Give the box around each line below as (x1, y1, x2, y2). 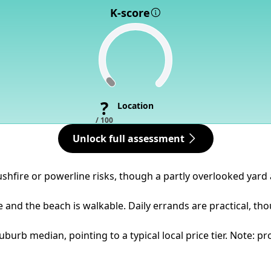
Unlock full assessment (72, 132, 184, 145)
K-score (109, 5, 150, 20)
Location (117, 100, 154, 111)
